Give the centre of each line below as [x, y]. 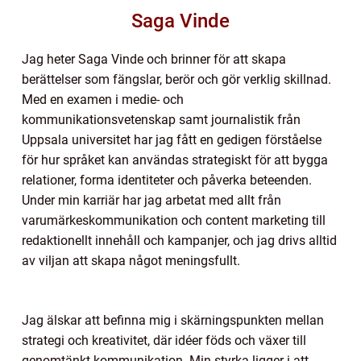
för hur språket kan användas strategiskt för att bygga [175, 160]
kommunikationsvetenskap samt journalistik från [161, 120]
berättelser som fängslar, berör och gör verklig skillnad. [176, 79]
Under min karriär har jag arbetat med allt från [151, 200]
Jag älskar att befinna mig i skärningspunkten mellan [173, 320]
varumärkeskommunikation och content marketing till [174, 220]
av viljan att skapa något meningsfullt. [131, 261]
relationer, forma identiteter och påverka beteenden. [167, 180]
